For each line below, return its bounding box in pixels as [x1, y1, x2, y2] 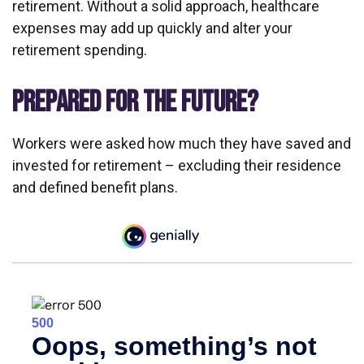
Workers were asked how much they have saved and [12, 135, 351, 152]
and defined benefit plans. [12, 179, 178, 196]
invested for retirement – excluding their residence [12, 157, 341, 174]
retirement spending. [12, 41, 147, 58]
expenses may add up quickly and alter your [12, 19, 292, 37]
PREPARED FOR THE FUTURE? [12, 85, 258, 120]
